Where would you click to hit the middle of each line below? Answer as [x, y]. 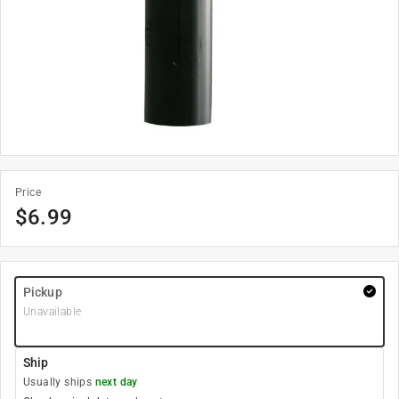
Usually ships [59, 382]
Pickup [43, 292]
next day [116, 382]
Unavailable [53, 312]
